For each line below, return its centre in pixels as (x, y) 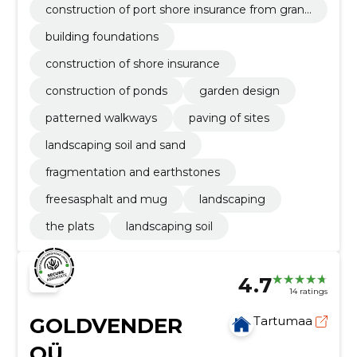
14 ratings (309, 292)
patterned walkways (101, 118)
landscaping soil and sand (115, 145)
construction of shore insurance (132, 63)
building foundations (102, 36)
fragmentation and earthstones (132, 172)
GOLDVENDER (106, 326)
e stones (69, 24)
